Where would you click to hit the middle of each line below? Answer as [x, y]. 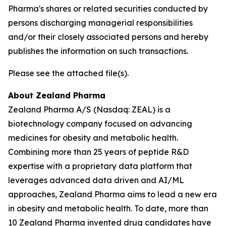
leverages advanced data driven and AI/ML [96, 180]
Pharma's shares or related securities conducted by [108, 9]
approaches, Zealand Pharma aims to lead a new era [112, 194]
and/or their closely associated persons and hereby [108, 37]
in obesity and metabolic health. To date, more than [108, 208]
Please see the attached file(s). [68, 73]
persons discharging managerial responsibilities [100, 23]
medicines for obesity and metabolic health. [93, 138]
